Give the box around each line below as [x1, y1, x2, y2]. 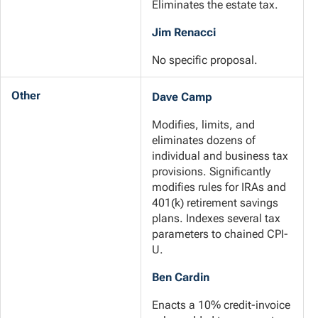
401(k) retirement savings [152, 196, 278, 210]
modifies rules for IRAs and [152, 180, 286, 194]
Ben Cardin [152, 270, 209, 285]
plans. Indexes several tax [152, 212, 280, 226]
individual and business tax [152, 149, 288, 163]
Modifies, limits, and [152, 118, 255, 132]
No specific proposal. [152, 53, 258, 67]
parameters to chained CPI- [152, 227, 288, 241]
